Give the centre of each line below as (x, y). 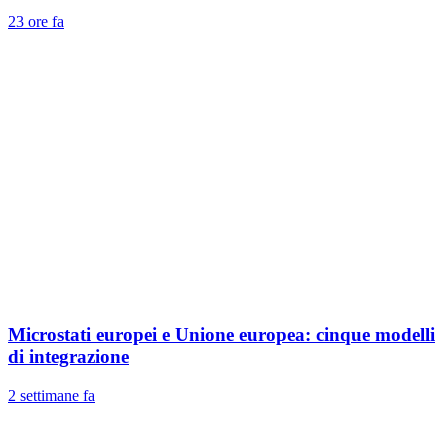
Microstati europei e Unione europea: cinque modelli (221, 334)
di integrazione (68, 356)
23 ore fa (36, 22)
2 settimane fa (51, 395)
